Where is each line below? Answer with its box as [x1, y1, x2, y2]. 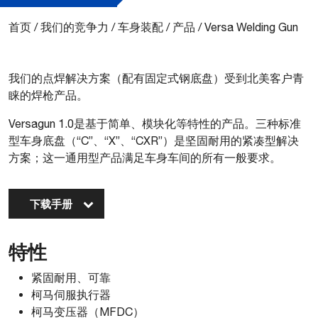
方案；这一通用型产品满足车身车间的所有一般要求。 [9, 151, 281, 164]
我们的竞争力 [40, 21, 109, 33]
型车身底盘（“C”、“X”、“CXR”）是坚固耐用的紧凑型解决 [9, 134, 299, 147]
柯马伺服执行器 [31, 288, 111, 301]
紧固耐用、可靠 [31, 271, 111, 284]
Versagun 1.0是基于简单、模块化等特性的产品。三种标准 [9, 117, 301, 130]
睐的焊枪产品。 [9, 89, 88, 102]
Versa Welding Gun [204, 21, 298, 33]
